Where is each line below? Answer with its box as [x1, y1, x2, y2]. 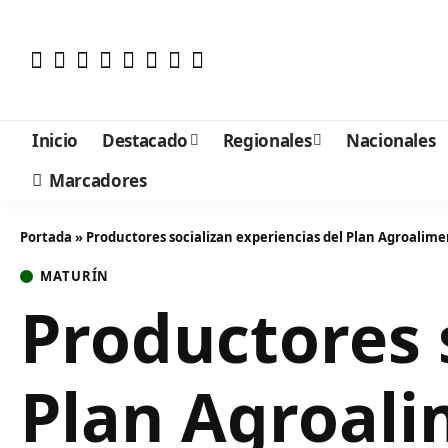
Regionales [222, 128, 312, 152]
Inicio [32, 128, 78, 152]
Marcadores [49, 168, 147, 192]
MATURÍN [40, 267, 110, 285]
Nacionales [345, 128, 436, 152]
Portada [20, 228, 72, 246]
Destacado [101, 128, 188, 152]
